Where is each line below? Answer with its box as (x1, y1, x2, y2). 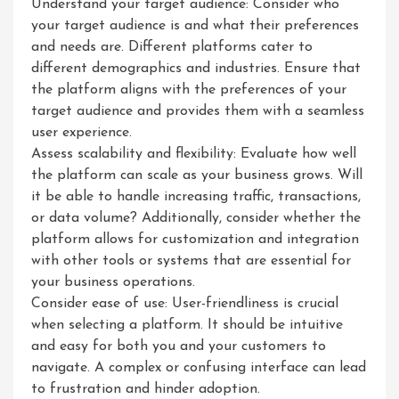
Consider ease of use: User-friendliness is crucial (31, 297, 338, 311)
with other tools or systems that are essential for (31, 254, 351, 268)
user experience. (31, 126, 132, 140)
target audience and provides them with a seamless (31, 104, 364, 118)
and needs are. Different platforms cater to (31, 40, 313, 54)
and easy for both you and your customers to (31, 339, 326, 354)
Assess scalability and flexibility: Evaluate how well (31, 147, 356, 161)
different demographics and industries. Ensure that (31, 61, 361, 76)
